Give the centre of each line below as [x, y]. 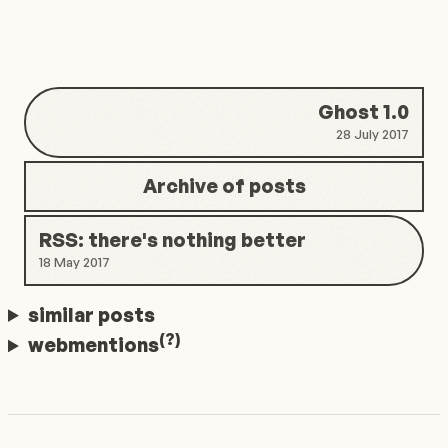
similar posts [92, 314]
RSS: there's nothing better [172, 239]
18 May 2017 [74, 262]
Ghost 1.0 [364, 112]
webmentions [94, 345]
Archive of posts [224, 186]
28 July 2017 [373, 134]
